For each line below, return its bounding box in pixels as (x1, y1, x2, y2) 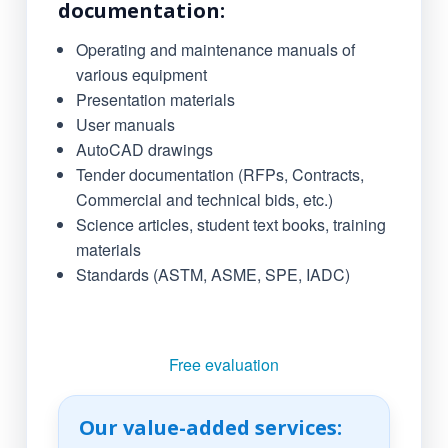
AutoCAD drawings (75, 138, 213, 162)
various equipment (75, 63, 207, 87)
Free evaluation (169, 353, 279, 377)
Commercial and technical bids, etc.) (75, 188, 333, 212)
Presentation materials (75, 88, 235, 112)
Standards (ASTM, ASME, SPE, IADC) (75, 263, 350, 287)
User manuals (75, 113, 175, 137)
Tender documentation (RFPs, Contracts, (75, 163, 364, 187)
